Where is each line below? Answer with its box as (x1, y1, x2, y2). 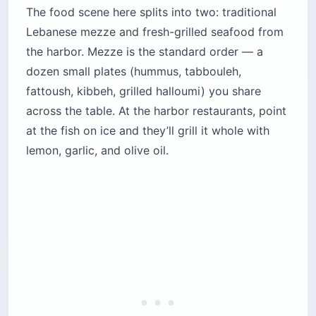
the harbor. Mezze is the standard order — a (26, 44, 263, 59)
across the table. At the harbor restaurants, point (26, 104, 286, 119)
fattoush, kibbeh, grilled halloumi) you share (26, 84, 261, 99)
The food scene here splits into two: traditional (26, 5, 276, 20)
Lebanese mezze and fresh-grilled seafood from (26, 25, 284, 39)
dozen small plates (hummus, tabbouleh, (26, 64, 241, 79)
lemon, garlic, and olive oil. (26, 143, 169, 158)
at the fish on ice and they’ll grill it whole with (26, 123, 269, 138)
